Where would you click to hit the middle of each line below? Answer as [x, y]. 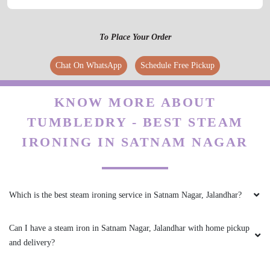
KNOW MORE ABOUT [135, 102]
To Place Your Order [135, 37]
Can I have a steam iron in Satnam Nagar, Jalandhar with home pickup [129, 228]
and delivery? [33, 242]
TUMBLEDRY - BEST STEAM [135, 122]
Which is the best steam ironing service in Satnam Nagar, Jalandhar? [127, 195]
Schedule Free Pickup [177, 65]
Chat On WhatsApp [89, 65]
